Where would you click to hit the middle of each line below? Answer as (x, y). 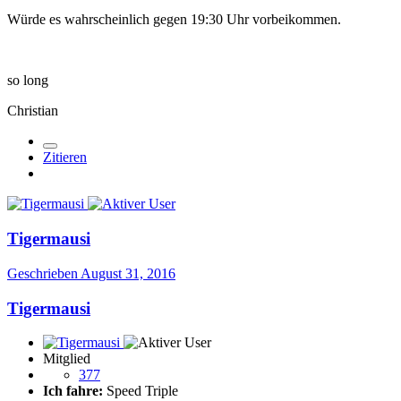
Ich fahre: (73, 391)
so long (28, 81)
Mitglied (67, 359)
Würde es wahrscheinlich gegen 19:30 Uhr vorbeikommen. (174, 20)
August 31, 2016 (128, 273)
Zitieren (65, 158)
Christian (33, 111)
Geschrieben (44, 273)
